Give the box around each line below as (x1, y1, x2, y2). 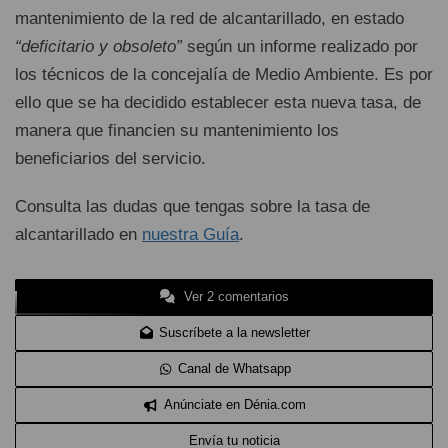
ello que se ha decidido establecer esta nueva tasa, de (15, 93, 421, 112)
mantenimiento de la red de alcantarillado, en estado (15, 9, 404, 28)
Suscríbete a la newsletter (159, 325, 311, 340)
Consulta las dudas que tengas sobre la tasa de (15, 197, 370, 216)
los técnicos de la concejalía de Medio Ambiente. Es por (15, 65, 433, 84)
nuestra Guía (142, 225, 239, 244)
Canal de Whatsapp (178, 361, 292, 376)
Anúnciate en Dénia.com (163, 397, 306, 412)
